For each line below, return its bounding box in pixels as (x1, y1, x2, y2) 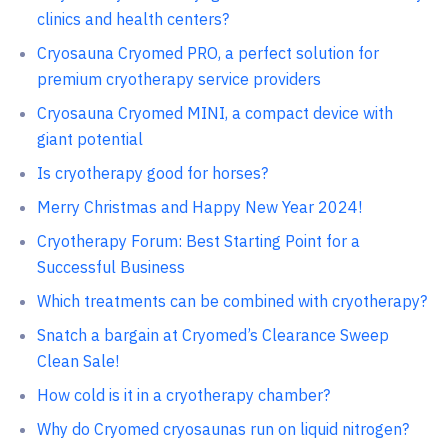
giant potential (36, 129, 143, 149)
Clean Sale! (36, 351, 119, 371)
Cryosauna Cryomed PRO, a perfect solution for (36, 43, 379, 63)
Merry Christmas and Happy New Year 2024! (36, 197, 362, 217)
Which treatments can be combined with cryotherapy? (36, 291, 427, 311)
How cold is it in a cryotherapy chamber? (36, 385, 330, 405)
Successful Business (36, 257, 185, 277)
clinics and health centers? (36, 9, 229, 29)
